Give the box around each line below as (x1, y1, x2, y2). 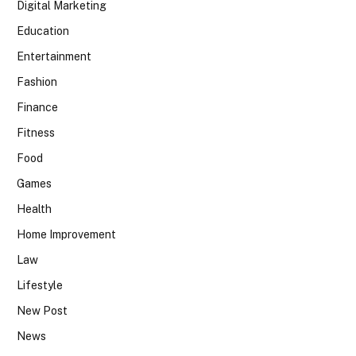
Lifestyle (17, 278, 63, 292)
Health (17, 202, 52, 215)
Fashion (17, 75, 57, 88)
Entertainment (17, 49, 91, 63)
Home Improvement (17, 227, 116, 241)
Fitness (17, 126, 55, 139)
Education (17, 24, 69, 37)
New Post (17, 304, 68, 317)
